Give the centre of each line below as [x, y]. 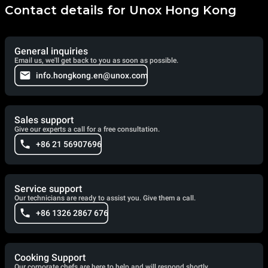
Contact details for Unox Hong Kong [121, 10]
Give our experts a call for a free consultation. [87, 130]
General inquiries [51, 51]
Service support [48, 189]
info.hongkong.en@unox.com [92, 76]
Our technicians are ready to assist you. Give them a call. [105, 198]
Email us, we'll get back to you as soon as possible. [96, 61]
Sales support [44, 120]
